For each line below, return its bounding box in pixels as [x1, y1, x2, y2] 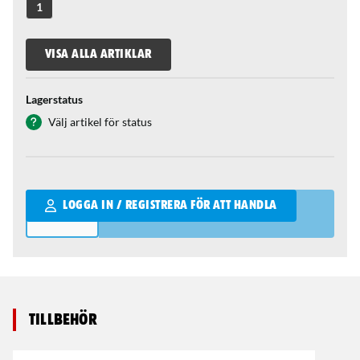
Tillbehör [29, 312, 97, 328]
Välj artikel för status [48, 115, 152, 129]
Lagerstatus [26, 92, 83, 106]
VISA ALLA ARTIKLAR [45, 48, 152, 61]
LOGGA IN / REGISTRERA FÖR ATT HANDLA [63, 199, 277, 212]
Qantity [25, 190, 69, 206]
